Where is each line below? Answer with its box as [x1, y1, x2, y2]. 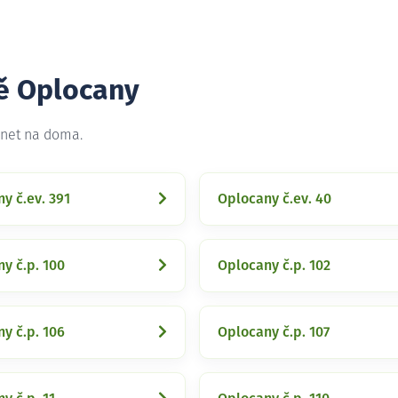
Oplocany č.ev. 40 [218, 192, 331, 206]
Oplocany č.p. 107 [218, 325, 330, 339]
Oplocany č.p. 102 [218, 259, 330, 273]
